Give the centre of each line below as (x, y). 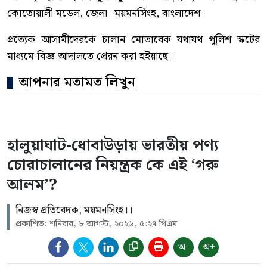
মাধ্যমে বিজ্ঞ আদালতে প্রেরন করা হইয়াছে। (90, 57)
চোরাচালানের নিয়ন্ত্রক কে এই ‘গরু (113, 166)
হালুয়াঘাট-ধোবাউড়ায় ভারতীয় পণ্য (113, 146)
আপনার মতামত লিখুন (77, 83)
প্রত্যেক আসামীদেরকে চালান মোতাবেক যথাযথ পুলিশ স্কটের (133, 40)
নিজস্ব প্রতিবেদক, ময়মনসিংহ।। (74, 211)
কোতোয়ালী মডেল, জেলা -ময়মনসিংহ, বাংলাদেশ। (106, 14)
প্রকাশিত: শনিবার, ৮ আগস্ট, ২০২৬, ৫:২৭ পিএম (96, 224)
